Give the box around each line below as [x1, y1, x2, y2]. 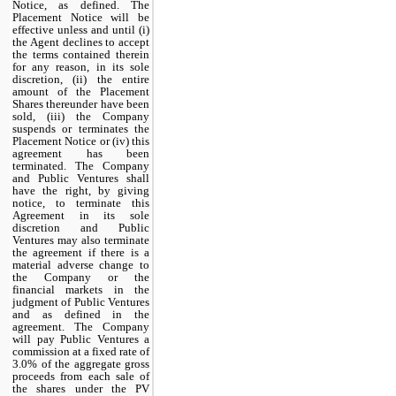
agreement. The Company [12, 319, 149, 333]
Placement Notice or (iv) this [12, 133, 149, 148]
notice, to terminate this [12, 195, 149, 209]
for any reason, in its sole [12, 59, 149, 73]
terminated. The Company [12, 158, 149, 172]
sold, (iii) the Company [12, 109, 149, 123]
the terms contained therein [12, 47, 149, 61]
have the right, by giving [12, 183, 149, 197]
